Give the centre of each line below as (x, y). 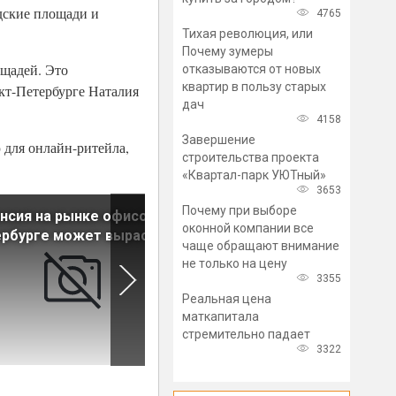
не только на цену (235, 263)
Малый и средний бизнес (284, 217)
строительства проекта (251, 157)
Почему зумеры (228, 51)
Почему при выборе (240, 210)
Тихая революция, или (247, 34)
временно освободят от (282, 236)
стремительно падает (246, 334)
